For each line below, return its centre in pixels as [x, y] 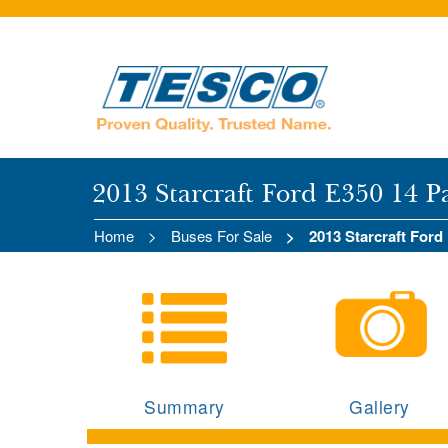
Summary [184, 407]
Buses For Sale [221, 235]
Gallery [379, 407]
